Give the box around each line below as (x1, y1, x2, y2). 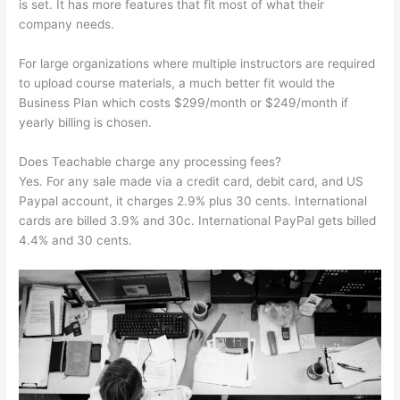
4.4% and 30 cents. (19, 233, 133, 248)
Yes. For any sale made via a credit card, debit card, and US (19, 174, 364, 189)
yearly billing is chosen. (19, 115, 153, 130)
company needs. (19, 17, 115, 32)
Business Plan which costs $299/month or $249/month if (19, 96, 349, 111)
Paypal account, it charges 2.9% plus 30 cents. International (19, 194, 368, 209)
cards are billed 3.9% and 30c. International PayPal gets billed (19, 213, 377, 229)
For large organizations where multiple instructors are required (19, 56, 376, 71)
